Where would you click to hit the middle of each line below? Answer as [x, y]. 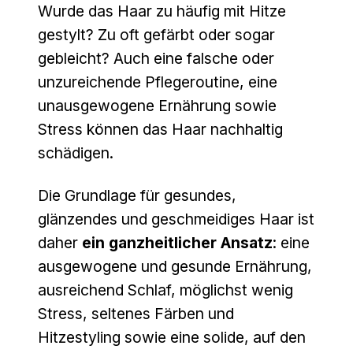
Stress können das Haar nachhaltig [160, 130]
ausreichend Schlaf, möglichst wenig [165, 290]
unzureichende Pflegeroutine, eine [158, 82]
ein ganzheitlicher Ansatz [177, 243]
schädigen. [76, 153]
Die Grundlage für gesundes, [137, 196]
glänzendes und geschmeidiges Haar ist [176, 219]
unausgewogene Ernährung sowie [157, 106]
